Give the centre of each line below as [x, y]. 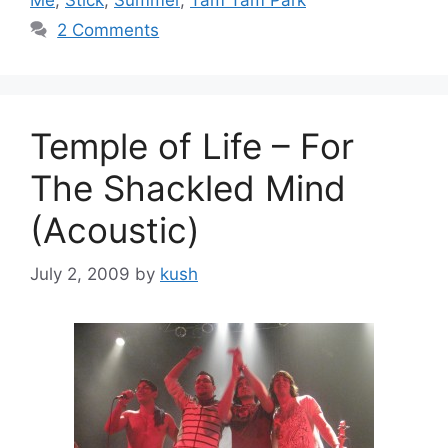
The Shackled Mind [188, 187]
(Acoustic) [115, 229]
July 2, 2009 [80, 274]
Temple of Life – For [192, 145]
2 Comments [108, 29]
